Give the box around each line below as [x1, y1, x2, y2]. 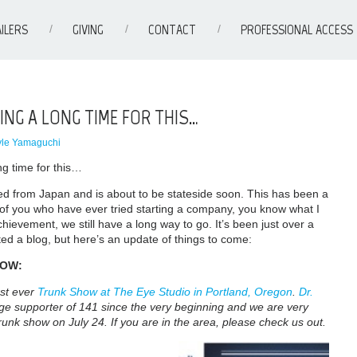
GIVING [72, 21, 104, 38]
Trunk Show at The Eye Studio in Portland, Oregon [37, 284, 292, 298]
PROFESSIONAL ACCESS [240, 21, 353, 38]
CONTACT [147, 21, 196, 38]
